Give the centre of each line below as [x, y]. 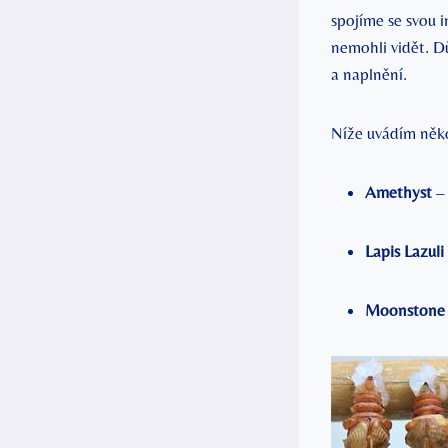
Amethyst [398, 192]
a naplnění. [369, 74]
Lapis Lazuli [404, 251]
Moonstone [405, 310]
